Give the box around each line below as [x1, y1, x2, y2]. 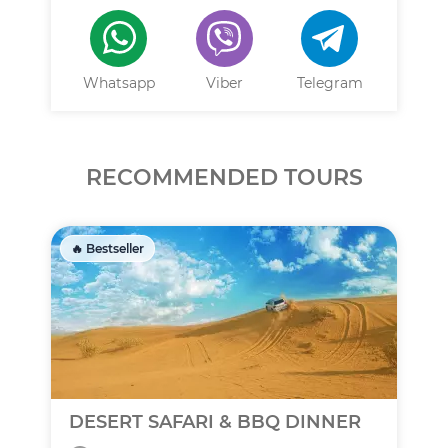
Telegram [296, 74, 363, 92]
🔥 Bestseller [71, 241, 144, 256]
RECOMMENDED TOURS [85, 164, 363, 191]
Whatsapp [82, 74, 155, 92]
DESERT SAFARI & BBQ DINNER [69, 411, 361, 433]
